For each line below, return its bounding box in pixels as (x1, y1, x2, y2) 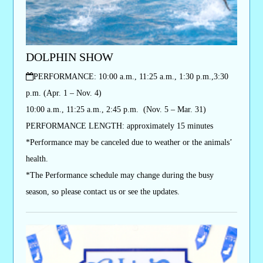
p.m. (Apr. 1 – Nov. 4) (25, 88, 102, 97)
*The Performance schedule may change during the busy (25, 170, 214, 180)
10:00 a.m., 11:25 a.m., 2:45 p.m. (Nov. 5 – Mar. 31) (25, 104, 206, 114)
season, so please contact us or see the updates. (25, 187, 180, 196)
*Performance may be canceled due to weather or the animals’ (25, 137, 232, 147)
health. (25, 154, 48, 163)
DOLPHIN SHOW (25, 50, 113, 63)
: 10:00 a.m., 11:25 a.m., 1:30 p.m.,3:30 (93, 72, 228, 81)
